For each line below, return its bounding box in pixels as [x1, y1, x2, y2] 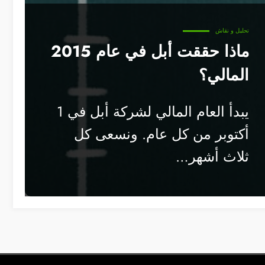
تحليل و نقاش [215, 26, 249, 35]
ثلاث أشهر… [176, 146, 249, 167]
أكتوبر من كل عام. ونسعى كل [74, 124, 249, 145]
